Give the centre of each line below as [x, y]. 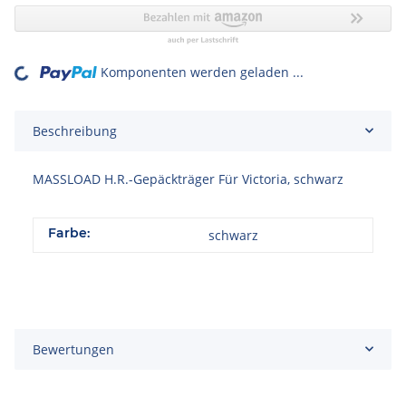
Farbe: [69, 232]
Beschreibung [75, 130]
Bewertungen [73, 349]
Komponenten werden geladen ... [203, 72]
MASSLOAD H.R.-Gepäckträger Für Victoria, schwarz [188, 179]
